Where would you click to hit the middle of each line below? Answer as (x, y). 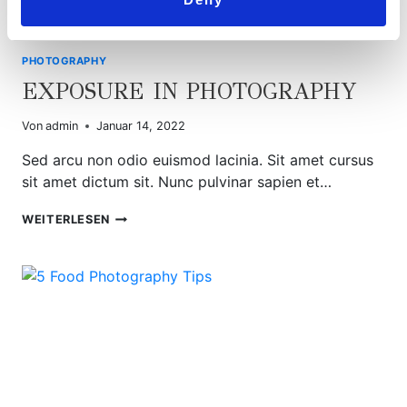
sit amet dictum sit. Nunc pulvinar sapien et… (177, 182)
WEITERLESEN (66, 220)
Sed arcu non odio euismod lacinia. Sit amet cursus (198, 160)
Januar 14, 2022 (141, 126)
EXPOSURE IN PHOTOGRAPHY (189, 92)
